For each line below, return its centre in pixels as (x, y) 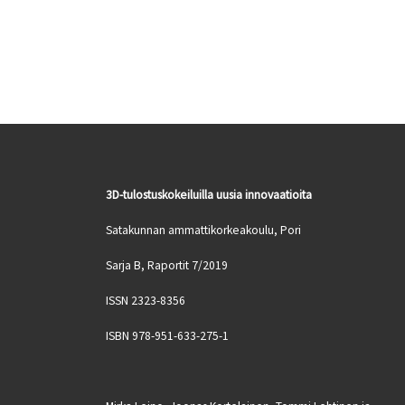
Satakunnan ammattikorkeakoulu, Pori (203, 231)
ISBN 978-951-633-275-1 (167, 335)
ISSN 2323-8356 (146, 301)
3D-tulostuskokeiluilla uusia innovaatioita (209, 195)
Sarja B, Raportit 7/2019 (167, 266)
